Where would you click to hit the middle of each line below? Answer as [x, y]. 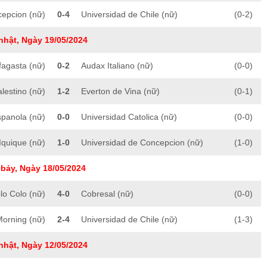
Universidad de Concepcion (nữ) [142, 143]
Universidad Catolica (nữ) [129, 117]
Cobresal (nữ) [107, 194]
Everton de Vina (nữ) [120, 91]
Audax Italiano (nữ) [117, 66]
